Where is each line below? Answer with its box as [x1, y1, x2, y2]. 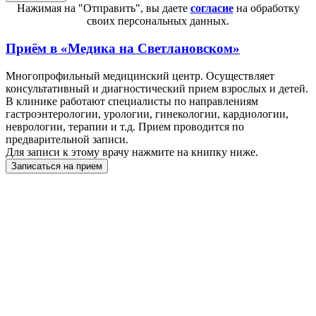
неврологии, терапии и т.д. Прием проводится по [6, 120, 244, 133]
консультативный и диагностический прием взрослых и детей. [6, 82, 308, 95]
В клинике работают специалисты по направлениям [6, 95, 258, 107]
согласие [190, 2, 233, 15]
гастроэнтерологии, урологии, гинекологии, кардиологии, [6, 107, 288, 120]
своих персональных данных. [87, 15, 229, 28]
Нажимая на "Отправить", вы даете [16, 2, 190, 15]
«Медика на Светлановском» [61, 41, 240, 56]
